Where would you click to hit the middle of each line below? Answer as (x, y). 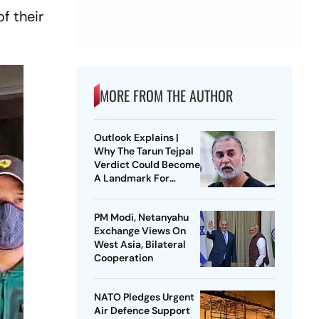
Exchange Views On (140, 231)
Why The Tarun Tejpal (143, 151)
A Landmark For (131, 178)
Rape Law (116, 205)
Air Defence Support (142, 311)
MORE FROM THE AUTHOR (166, 96)
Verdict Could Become (147, 165)
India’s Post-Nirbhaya (144, 192)
